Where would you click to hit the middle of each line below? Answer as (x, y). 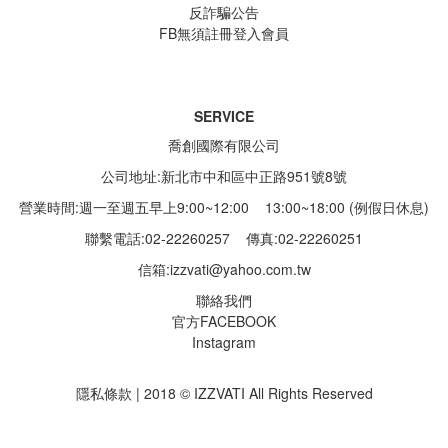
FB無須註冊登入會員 (224, 33)
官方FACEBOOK (224, 321)
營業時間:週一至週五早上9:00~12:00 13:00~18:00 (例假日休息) (224, 207)
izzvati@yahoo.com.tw (240, 269)
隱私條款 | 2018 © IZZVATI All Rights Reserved (224, 393)
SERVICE (224, 116)
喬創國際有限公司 (224, 145)
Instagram (224, 342)
